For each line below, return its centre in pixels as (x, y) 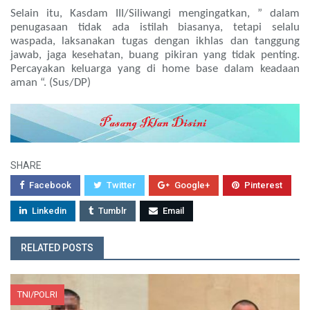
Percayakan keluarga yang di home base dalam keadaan (155, 69)
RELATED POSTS (57, 248)
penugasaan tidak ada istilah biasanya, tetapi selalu (155, 28)
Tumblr (112, 211)
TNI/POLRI (37, 295)
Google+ (192, 185)
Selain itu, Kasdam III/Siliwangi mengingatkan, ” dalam (155, 14)
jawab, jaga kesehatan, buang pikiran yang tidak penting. (155, 55)
